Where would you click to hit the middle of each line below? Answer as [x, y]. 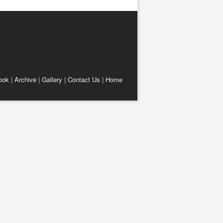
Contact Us [84, 79]
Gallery [52, 79]
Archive [25, 79]
